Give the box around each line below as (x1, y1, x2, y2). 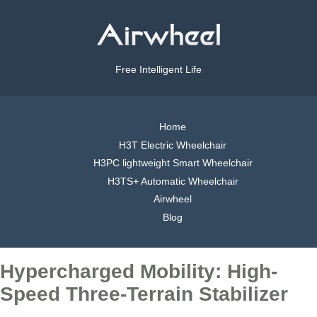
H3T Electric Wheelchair (119, 139, 226, 151)
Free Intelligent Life (115, 64, 202, 76)
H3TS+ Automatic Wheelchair (107, 175, 238, 187)
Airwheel (154, 193, 192, 205)
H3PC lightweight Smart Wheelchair (93, 157, 253, 169)
